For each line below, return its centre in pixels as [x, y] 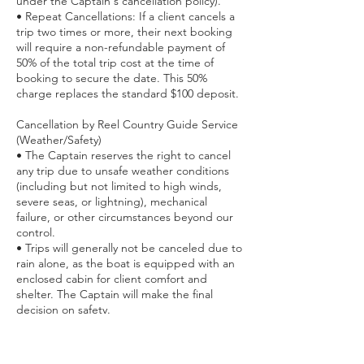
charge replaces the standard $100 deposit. [128, 94]
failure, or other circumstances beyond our [125, 217]
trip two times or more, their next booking [124, 32]
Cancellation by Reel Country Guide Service [127, 125]
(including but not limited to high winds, [119, 186]
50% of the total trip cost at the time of [115, 63]
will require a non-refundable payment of [121, 48]
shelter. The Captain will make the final [115, 295]
